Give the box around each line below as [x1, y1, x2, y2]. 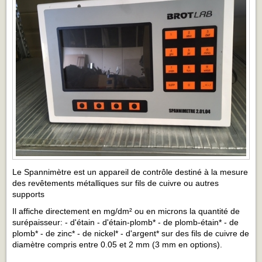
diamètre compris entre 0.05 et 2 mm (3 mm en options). [12, 240, 222, 250]
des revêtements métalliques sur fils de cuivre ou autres [12, 178, 219, 188]
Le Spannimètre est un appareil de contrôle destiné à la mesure [12, 167, 248, 177]
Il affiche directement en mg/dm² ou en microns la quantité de [12, 206, 240, 216]
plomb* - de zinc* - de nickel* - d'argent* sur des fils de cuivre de [12, 229, 249, 239]
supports [12, 189, 44, 199]
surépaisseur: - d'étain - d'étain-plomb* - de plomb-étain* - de [12, 218, 239, 227]
